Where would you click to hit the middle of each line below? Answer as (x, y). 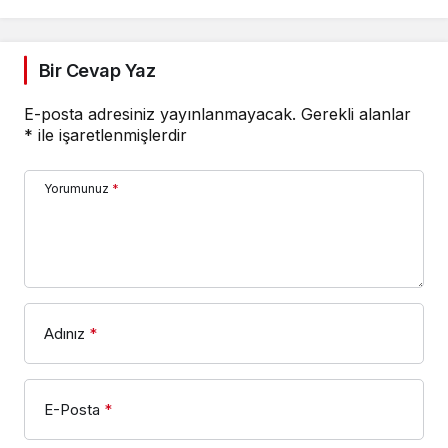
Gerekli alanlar (356, 113)
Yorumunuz (76, 188)
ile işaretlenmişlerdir (110, 134)
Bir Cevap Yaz (97, 70)
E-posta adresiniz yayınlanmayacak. (160, 113)
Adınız (64, 333)
